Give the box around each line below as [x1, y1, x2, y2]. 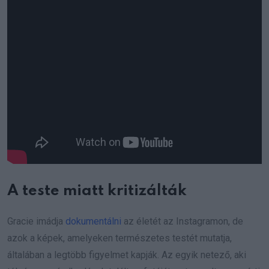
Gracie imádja [7, 216, 65, 228]
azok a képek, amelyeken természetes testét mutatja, [7, 232, 232, 244]
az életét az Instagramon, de [121, 216, 243, 228]
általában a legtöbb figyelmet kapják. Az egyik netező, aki [7, 249, 246, 261]
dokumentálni [65, 216, 121, 228]
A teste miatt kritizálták [7, 184, 187, 199]
